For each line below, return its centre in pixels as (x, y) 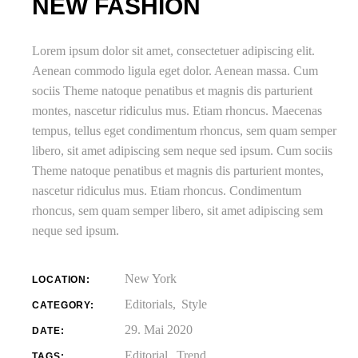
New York (151, 278)
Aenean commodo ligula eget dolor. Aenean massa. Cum (175, 71)
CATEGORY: (63, 305)
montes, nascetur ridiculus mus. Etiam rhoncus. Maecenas (177, 111)
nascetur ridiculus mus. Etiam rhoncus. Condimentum (167, 191)
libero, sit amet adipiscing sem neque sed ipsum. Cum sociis (183, 151)
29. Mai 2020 (159, 330)
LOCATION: (61, 280)
